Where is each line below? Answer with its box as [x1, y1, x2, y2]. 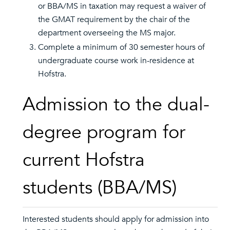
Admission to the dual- [23, 92, 209, 117]
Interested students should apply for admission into [23, 214, 209, 225]
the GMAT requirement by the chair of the [38, 14, 190, 25]
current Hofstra [23, 147, 145, 172]
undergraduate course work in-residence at [38, 55, 194, 66]
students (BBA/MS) [23, 175, 177, 200]
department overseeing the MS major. [38, 27, 176, 39]
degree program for [23, 120, 185, 145]
